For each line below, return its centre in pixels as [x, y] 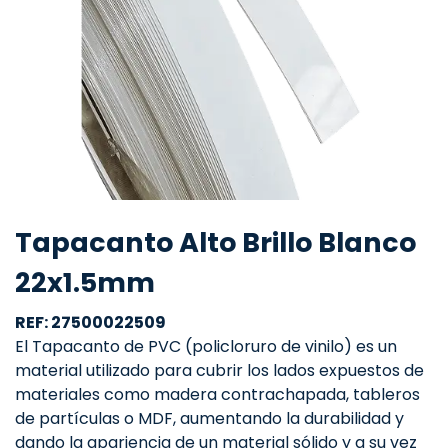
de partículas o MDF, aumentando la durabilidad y [209, 418]
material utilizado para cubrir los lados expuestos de [219, 370]
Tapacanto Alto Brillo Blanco [215, 242]
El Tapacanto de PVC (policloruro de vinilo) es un [206, 346]
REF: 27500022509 [90, 322]
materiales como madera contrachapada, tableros [217, 394]
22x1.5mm [85, 282]
